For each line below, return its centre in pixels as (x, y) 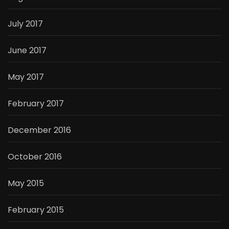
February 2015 (36, 210)
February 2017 (36, 104)
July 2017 (25, 24)
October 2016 (35, 157)
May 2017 (26, 77)
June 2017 (27, 51)
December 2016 (39, 130)
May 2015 (26, 184)
